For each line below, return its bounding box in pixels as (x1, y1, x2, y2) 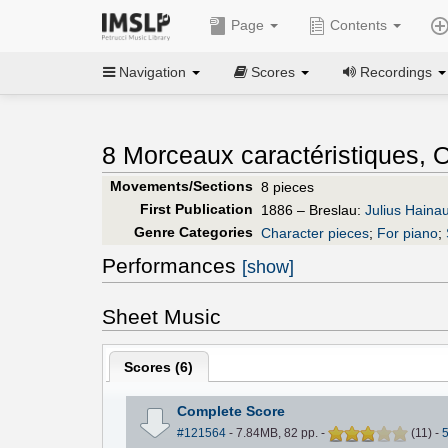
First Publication (139, 200, 253, 217)
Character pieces (261, 224, 369, 241)
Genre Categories (133, 223, 253, 240)
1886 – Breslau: (261, 201, 365, 218)
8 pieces (261, 178, 314, 195)
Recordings (356, 63, 436, 80)
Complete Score (176, 403, 285, 420)
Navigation (115, 63, 190, 80)
